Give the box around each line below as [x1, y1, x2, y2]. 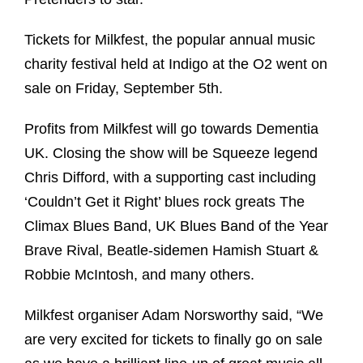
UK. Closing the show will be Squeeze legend [24, 144, 318, 161]
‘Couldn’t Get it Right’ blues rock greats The [24, 193, 305, 210]
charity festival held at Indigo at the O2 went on [24, 55, 327, 72]
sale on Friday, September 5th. [24, 79, 223, 96]
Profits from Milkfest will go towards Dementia [24, 120, 318, 137]
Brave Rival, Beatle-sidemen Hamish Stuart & [24, 241, 318, 258]
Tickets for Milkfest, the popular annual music [24, 31, 315, 48]
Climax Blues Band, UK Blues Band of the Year [24, 217, 328, 234]
